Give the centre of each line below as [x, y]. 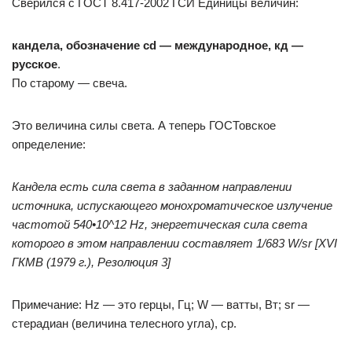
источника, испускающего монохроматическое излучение [172, 205]
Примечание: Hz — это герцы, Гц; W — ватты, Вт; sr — [161, 304]
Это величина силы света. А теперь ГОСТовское [144, 125]
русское [35, 64]
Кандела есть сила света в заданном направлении [152, 187]
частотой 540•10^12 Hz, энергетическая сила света [159, 224]
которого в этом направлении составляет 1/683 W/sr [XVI [174, 243]
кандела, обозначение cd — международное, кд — [158, 45]
